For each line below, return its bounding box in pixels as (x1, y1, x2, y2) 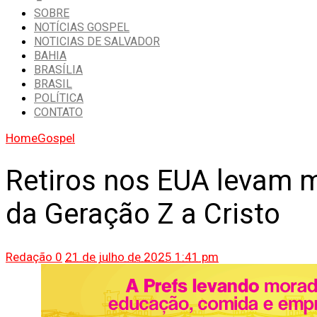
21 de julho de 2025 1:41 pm (65, 249, 219, 264)
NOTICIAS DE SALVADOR (34, 35, 160, 49)
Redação (6, 249, 52, 264)
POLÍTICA (34, 91, 83, 105)
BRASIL (34, 77, 72, 91)
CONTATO (34, 105, 83, 120)
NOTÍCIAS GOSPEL (34, 21, 129, 35)
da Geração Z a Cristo (6, 197, 280, 231)
